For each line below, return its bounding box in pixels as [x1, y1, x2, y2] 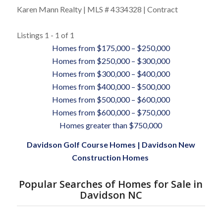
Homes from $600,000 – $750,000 [52, 107, 170, 117]
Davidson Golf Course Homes [26, 140, 136, 150]
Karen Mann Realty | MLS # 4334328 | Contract [16, 4, 178, 14]
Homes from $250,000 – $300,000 [52, 55, 170, 65]
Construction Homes [71, 153, 150, 163]
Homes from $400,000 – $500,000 [52, 81, 170, 91]
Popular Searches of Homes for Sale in [19, 177, 203, 191]
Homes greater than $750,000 [59, 120, 163, 130]
